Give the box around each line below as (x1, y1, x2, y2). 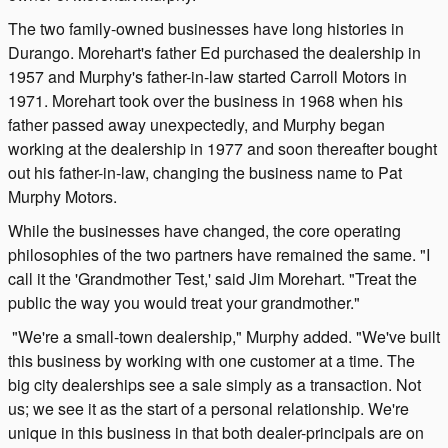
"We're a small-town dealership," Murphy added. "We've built (12, 324, 440, 348)
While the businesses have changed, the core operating (8, 218, 401, 242)
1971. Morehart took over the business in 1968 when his (8, 88, 403, 112)
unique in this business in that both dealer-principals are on (8, 420, 424, 444)
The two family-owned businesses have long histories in (8, 16, 404, 40)
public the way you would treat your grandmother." (8, 290, 360, 314)
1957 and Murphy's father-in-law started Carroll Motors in (8, 64, 407, 88)
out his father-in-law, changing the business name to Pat (8, 160, 402, 184)
